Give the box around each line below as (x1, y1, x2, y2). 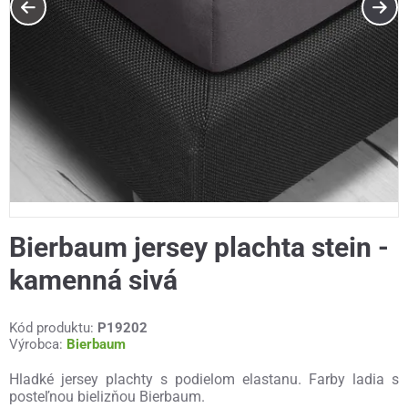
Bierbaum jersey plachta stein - (9, 231, 389, 264)
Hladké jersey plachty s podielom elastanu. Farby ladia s (9, 371, 399, 389)
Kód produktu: (9, 320, 97, 337)
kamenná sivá (9, 264, 178, 297)
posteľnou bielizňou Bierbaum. (9, 388, 209, 406)
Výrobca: (9, 336, 66, 353)
